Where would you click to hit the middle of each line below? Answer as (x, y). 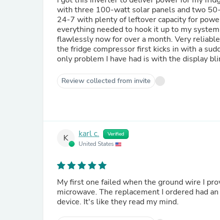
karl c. (89, 134)
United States (97, 144)
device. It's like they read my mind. (118, 202)
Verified (116, 134)
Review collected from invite (106, 81)
